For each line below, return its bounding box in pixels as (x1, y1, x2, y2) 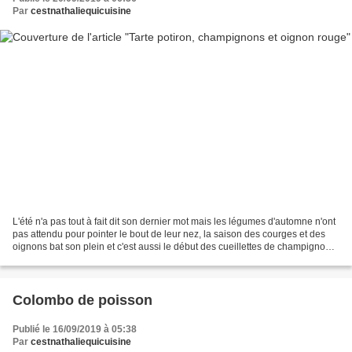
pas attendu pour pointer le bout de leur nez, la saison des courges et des (13, 228, 325, 240)
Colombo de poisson (13, 291, 152, 308)
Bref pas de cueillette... (13, 253, 109, 265)
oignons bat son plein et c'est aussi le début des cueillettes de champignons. (13, 240, 338, 252)
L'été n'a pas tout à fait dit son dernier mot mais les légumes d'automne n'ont (13, 215, 335, 227)
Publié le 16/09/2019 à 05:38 (13, 323, 137, 335)
